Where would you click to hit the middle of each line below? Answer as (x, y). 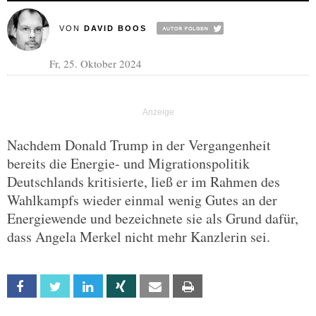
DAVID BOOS (115, 28)
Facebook (56, 287)
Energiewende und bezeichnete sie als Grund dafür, (153, 218)
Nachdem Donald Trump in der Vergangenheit (139, 145)
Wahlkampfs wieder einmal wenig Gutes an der (142, 200)
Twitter (84, 287)
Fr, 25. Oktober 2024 (96, 63)
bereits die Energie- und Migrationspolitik (128, 163)
